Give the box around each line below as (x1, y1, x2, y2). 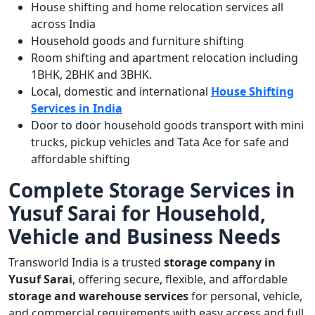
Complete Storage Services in (8, 176, 295, 203)
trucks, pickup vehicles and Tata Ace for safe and (31, 134, 289, 150)
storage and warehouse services (8, 288, 188, 304)
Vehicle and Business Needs (8, 223, 281, 250)
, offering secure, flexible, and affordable (72, 271, 288, 287)
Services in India (31, 101, 122, 116)
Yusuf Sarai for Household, (8, 200, 266, 226)
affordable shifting (31, 151, 130, 167)
